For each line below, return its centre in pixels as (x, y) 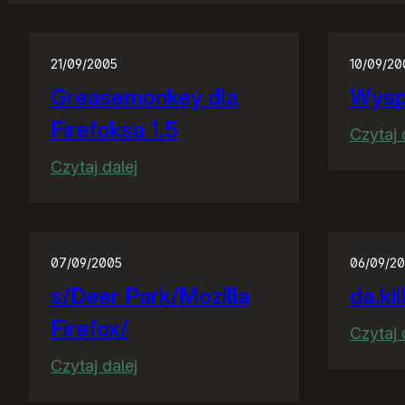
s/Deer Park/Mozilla (150, 297)
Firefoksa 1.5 (114, 130)
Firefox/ (89, 329)
